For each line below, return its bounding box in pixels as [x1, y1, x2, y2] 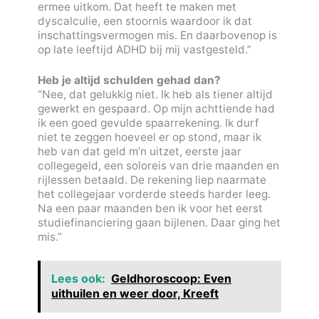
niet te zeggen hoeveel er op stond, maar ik [37, 130, 261, 144]
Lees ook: [51, 271, 105, 286]
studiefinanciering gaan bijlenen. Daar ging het [37, 215, 281, 229]
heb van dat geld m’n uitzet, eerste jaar [37, 144, 241, 158]
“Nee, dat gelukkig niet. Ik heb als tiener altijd [37, 87, 273, 101]
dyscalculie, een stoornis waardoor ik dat [37, 14, 252, 28]
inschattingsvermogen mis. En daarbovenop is [37, 28, 277, 42]
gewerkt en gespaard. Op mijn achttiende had [37, 101, 275, 115]
